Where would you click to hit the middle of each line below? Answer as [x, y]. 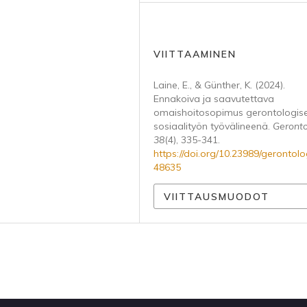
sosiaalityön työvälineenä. [213, 126]
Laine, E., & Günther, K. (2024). [219, 85]
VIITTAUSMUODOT [217, 196]
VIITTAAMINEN [195, 54]
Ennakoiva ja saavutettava [214, 99]
